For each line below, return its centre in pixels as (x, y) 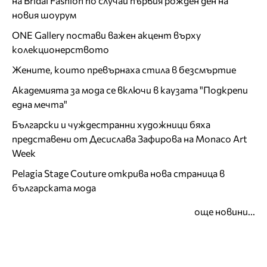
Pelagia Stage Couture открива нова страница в (118, 173)
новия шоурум (44, 15)
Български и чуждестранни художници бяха (111, 125)
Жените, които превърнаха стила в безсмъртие (124, 70)
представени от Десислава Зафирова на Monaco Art (130, 139)
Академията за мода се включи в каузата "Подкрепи (130, 90)
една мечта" (40, 104)
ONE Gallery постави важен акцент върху (106, 35)
